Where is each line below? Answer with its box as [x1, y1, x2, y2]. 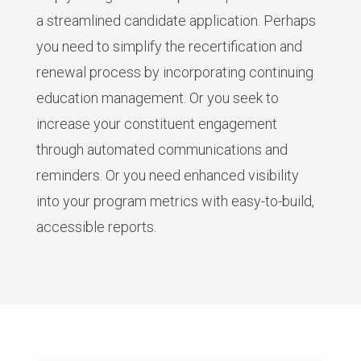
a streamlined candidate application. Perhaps [35, 11, 316, 29]
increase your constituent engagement [35, 114, 277, 132]
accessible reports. [35, 218, 156, 235]
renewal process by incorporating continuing [35, 63, 313, 81]
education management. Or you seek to [35, 89, 279, 106]
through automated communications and [35, 140, 288, 158]
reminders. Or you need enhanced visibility [35, 166, 299, 184]
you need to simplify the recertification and [35, 37, 302, 55]
